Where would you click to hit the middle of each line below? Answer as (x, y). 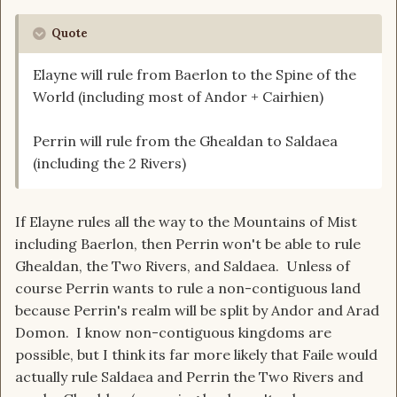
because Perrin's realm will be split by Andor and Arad (197, 311)
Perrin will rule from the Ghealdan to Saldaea (185, 141)
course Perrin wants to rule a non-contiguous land (188, 288)
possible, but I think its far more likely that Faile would (196, 355)
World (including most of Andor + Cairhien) (178, 97)
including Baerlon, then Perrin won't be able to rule (188, 244)
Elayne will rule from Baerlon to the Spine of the (195, 75)
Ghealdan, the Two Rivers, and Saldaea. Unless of (183, 266)
